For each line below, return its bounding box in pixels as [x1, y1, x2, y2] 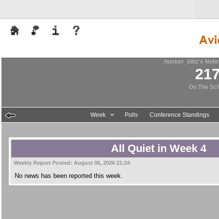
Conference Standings [150, 111, 210, 118]
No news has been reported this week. [14, 172, 123, 179]
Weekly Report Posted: [14, 160, 74, 166]
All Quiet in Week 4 [110, 142, 206, 154]
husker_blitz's [164, 58, 203, 65]
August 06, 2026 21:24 [74, 160, 130, 166]
